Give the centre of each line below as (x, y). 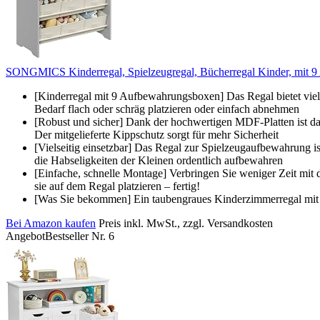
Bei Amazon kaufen (51, 223)
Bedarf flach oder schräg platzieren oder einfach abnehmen (167, 109)
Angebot (25, 236)
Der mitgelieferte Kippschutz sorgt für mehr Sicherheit (156, 134)
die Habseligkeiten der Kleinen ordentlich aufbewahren (159, 160)
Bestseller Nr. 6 (80, 236)
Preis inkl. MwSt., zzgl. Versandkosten (186, 223)
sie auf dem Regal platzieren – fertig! (117, 186)
